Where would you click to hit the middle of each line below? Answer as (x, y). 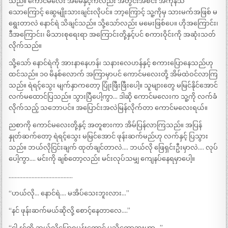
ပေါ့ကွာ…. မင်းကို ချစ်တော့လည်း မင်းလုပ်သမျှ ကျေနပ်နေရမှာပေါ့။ (102, 159)
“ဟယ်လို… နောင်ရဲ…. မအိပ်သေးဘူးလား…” (69, 193)
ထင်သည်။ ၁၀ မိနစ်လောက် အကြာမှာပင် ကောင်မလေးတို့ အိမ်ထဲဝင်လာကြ (113, 74)
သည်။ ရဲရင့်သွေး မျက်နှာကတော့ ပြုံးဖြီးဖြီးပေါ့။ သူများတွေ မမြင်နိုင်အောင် (113, 85)
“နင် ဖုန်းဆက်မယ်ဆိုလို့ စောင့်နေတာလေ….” (70, 211)
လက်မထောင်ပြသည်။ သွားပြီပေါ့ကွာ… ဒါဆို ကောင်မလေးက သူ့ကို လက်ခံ (113, 97)
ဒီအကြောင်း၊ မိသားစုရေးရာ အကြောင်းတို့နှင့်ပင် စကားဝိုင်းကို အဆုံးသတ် (112, 35)
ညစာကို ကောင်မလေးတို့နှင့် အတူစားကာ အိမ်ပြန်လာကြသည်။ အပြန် (106, 125)
